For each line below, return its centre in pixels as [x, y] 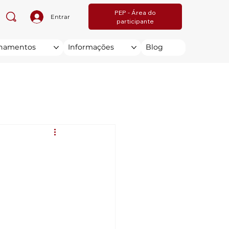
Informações [91, 47]
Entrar [61, 17]
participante [135, 21]
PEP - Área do [135, 12]
